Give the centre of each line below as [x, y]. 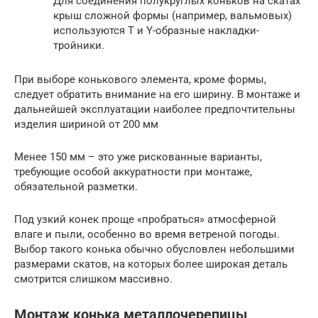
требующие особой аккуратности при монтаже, [133, 171]
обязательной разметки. [76, 186]
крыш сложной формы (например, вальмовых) [172, 15]
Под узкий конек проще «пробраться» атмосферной [145, 219]
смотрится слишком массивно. [93, 279]
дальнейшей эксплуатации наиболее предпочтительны [155, 109]
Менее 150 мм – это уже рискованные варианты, [138, 157]
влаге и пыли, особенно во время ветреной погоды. [147, 234]
